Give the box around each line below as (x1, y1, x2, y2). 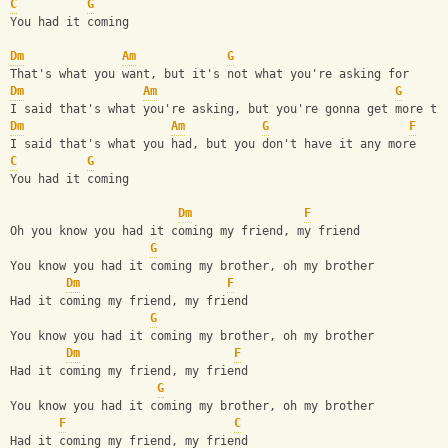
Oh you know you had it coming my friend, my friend (10, 224, 360, 239)
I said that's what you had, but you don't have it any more (10, 137, 416, 152)
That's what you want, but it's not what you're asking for (10, 67, 409, 82)
